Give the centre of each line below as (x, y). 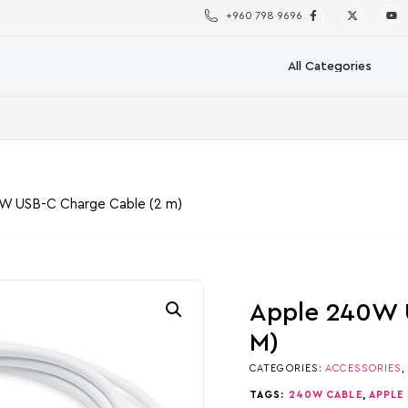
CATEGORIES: (288, 368)
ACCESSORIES (364, 368)
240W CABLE (325, 395)
